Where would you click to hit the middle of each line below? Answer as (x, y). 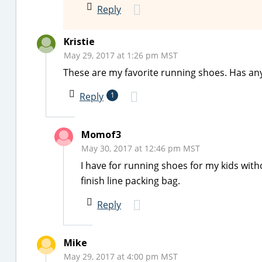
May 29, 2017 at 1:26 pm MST (121, 55)
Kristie (79, 42)
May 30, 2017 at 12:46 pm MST (141, 148)
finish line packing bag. (130, 181)
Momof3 (101, 135)
